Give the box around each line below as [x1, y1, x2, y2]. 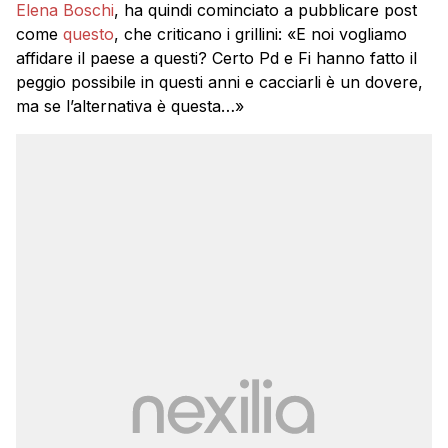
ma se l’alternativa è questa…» [16, 95, 244, 116]
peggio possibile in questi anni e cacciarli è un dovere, [16, 71, 423, 92]
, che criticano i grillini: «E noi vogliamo [114, 23, 407, 44]
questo [63, 23, 114, 44]
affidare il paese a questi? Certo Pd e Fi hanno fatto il [16, 47, 417, 68]
